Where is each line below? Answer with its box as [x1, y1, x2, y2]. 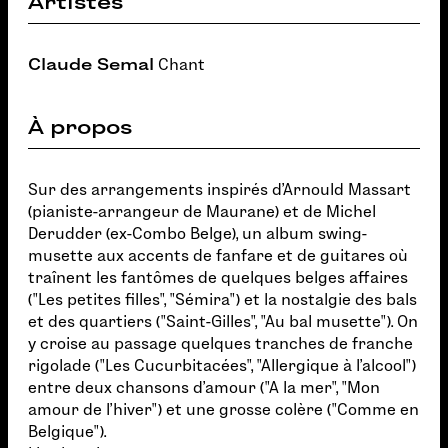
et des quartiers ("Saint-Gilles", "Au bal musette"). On [28, 313, 418, 330]
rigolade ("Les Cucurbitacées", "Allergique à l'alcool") [28, 357, 416, 374]
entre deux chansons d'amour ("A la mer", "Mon [28, 379, 380, 396]
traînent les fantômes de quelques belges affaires [28, 269, 408, 286]
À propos [28, 116, 132, 138]
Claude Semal [28, 56, 154, 73]
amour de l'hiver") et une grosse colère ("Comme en [28, 401, 419, 418]
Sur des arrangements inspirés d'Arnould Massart [28, 181, 411, 198]
